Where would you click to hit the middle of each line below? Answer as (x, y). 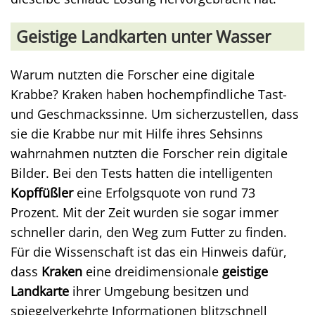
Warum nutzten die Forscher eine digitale (133, 74)
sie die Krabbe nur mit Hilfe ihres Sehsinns (137, 133)
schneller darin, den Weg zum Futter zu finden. (149, 232)
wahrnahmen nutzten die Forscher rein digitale (149, 153)
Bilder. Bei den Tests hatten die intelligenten (142, 173)
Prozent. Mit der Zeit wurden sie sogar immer (144, 212)
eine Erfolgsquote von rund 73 (164, 192)
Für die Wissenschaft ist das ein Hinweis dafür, (149, 251)
